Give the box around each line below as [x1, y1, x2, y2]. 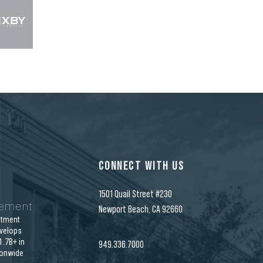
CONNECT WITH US [98, 159, 185, 172]
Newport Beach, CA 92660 [98, 203, 183, 215]
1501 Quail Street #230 [98, 188, 172, 200]
